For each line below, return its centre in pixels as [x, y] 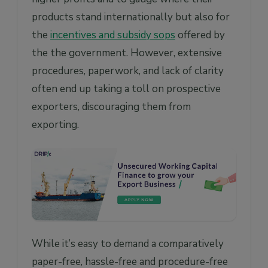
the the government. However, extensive [127, 53]
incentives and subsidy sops [113, 35]
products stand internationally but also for [131, 17]
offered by [200, 35]
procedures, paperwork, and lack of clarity [128, 71]
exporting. [55, 125]
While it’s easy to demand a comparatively [128, 244]
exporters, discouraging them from [111, 107]
